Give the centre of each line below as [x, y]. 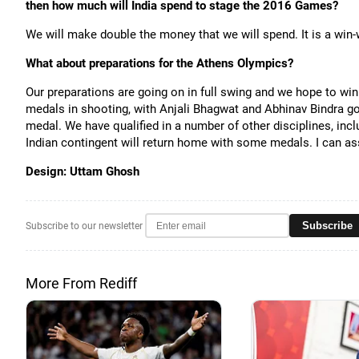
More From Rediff [81, 283]
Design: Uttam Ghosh [83, 171]
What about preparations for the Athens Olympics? [159, 63]
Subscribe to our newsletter [84, 226]
